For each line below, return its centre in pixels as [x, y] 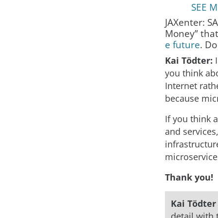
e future [182, 44]
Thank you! [189, 177]
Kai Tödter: [190, 60]
